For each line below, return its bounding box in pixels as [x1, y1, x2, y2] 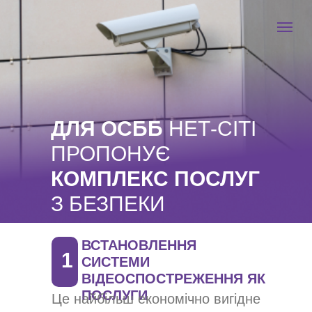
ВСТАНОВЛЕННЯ [81, 237, 196, 253]
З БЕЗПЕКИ [51, 192, 165, 215]
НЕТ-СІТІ [163, 117, 256, 140]
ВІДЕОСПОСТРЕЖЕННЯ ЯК [81, 271, 265, 286]
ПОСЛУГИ [81, 288, 148, 303]
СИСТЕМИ [81, 254, 150, 270]
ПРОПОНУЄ [51, 142, 171, 165]
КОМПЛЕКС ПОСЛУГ [51, 167, 260, 190]
